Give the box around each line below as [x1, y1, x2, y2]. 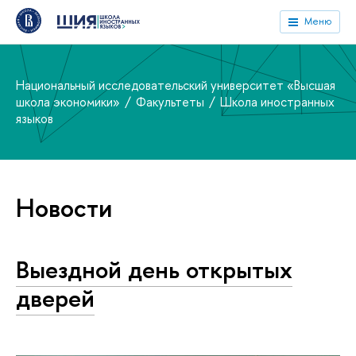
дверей [16, 281, 95, 315]
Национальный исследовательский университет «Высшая [16, 76, 335, 94]
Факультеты [136, 93, 207, 110]
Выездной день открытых [16, 253, 292, 286]
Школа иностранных [220, 93, 335, 110]
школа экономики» [16, 93, 123, 110]
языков [16, 110, 53, 127]
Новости [16, 191, 112, 225]
